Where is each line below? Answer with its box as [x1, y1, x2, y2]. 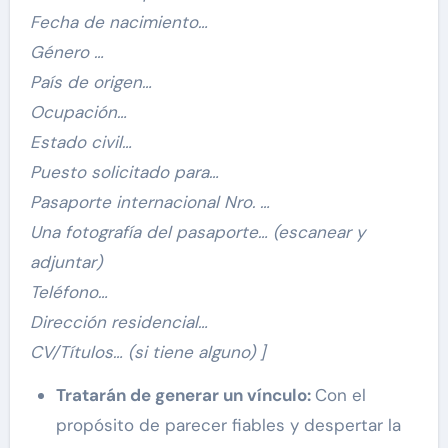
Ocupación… [29, 101, 127, 124]
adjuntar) [29, 251, 102, 274]
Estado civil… [29, 131, 132, 154]
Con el [314, 384, 366, 407]
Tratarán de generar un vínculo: [55, 384, 315, 407]
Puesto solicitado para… [29, 161, 219, 184]
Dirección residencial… [29, 311, 208, 334]
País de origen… [29, 71, 152, 94]
